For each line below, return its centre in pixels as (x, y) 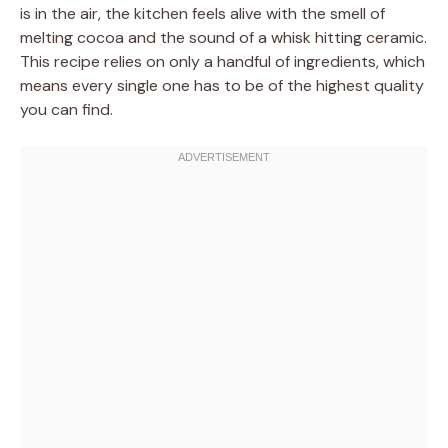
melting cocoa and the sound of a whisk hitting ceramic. (223, 37)
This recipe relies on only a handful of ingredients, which (222, 61)
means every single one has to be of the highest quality (222, 85)
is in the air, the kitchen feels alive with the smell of (202, 13)
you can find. (66, 109)
